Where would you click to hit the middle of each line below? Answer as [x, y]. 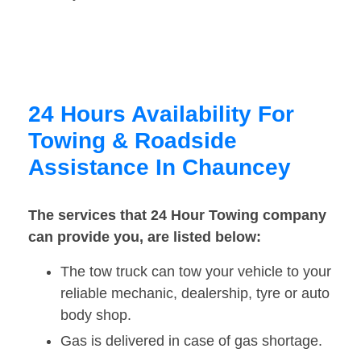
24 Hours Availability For [161, 114]
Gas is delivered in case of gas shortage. [191, 341]
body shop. [96, 315]
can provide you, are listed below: [145, 237]
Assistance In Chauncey [160, 168]
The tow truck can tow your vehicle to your [196, 272]
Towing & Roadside [133, 141]
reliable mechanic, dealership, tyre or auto [195, 294]
